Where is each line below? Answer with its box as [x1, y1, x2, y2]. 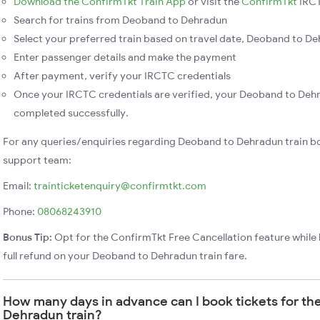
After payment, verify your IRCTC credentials [14, 69, 231, 82]
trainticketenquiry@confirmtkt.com [34, 179, 206, 192]
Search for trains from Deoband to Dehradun [14, 14, 227, 26]
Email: [3, 179, 34, 192]
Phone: [3, 205, 37, 218]
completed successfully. [14, 106, 129, 119]
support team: [3, 154, 71, 166]
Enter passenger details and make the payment [14, 51, 236, 64]
